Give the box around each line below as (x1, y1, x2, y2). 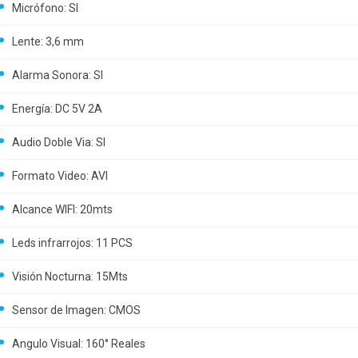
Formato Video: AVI (12, 169, 108, 182)
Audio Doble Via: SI (12, 136, 105, 149)
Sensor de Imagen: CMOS (12, 304, 141, 316)
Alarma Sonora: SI (12, 69, 103, 82)
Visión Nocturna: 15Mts (12, 270, 128, 283)
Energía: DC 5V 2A (12, 102, 102, 115)
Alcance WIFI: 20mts (12, 203, 113, 216)
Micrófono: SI (12, 2, 78, 14)
